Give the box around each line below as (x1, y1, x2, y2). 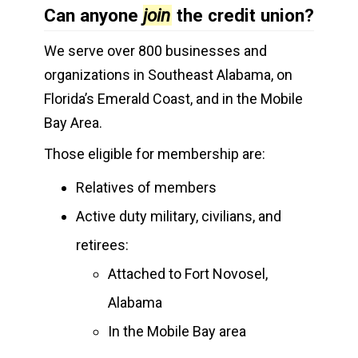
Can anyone (44, 5, 143, 26)
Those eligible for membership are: (44, 145, 265, 162)
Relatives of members (76, 179, 217, 196)
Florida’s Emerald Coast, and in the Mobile (44, 90, 303, 107)
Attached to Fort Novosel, (108, 265, 268, 282)
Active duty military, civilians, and (76, 208, 281, 225)
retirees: (76, 237, 129, 253)
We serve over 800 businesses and (44, 42, 267, 59)
